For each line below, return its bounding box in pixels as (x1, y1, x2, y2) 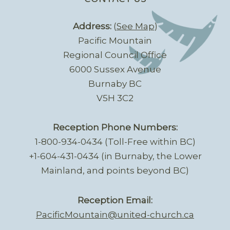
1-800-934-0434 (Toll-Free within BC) (34, 137, 196, 147)
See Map (116, 21, 155, 31)
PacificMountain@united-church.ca (36, 209, 194, 220)
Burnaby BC (88, 78, 142, 89)
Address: (72, 21, 111, 31)
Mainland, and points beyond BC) (41, 165, 189, 176)
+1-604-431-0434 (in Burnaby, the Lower (28, 151, 202, 162)
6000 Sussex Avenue (69, 64, 161, 74)
